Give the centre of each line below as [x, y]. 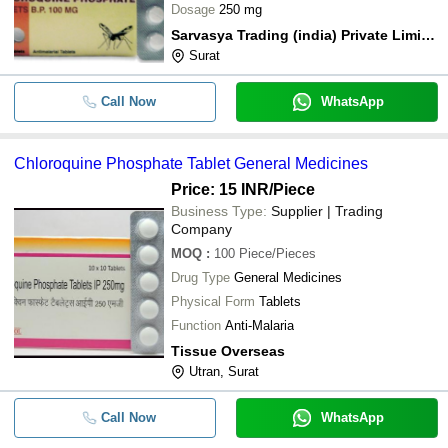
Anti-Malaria [259, 325]
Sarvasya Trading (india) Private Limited [428, 35]
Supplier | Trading [327, 211]
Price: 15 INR [220, 189]
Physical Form [213, 301]
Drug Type [200, 277]
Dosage [193, 9]
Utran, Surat [224, 371]
